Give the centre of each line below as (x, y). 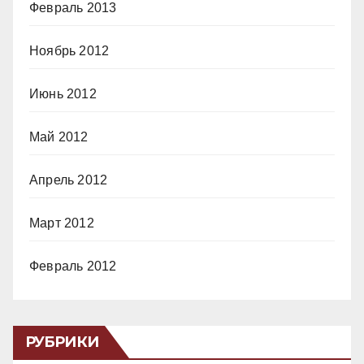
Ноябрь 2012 (69, 50)
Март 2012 (62, 223)
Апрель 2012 (69, 180)
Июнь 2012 (63, 93)
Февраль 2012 (73, 266)
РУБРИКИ (62, 342)
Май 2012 (59, 136)
